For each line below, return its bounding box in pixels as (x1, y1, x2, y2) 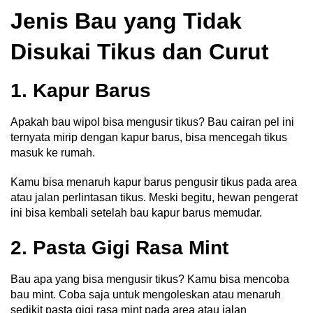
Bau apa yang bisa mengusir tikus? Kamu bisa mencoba (10, 272, 289, 285)
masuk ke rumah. (10, 146, 95, 159)
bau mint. (10, 288, 59, 300)
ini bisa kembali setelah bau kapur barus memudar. (10, 206, 262, 219)
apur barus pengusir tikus (119, 175, 247, 188)
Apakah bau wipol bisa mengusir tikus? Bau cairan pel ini (10, 115, 294, 128)
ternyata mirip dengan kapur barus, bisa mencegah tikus (10, 131, 287, 143)
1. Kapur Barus (10, 79, 156, 101)
